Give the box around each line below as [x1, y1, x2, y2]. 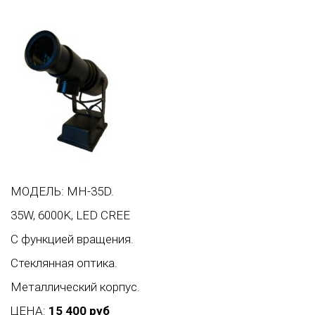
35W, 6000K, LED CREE [11, 208, 130, 223]
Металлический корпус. [11, 280, 140, 295]
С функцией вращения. [11, 232, 134, 247]
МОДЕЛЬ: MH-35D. [11, 184, 114, 199]
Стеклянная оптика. [11, 256, 117, 271]
